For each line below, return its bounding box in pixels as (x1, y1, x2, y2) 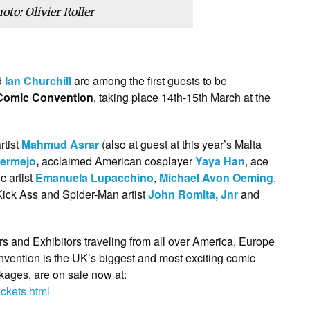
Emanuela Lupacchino (35, 169, 154, 185)
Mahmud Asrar (21, 136, 99, 152)
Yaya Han (195, 152, 245, 169)
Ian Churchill (5, 72, 71, 89)
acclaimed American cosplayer (39, 152, 195, 169)
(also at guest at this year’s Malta (99, 136, 262, 152)
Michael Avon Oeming (159, 169, 273, 185)
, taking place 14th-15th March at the (93, 89, 271, 105)
